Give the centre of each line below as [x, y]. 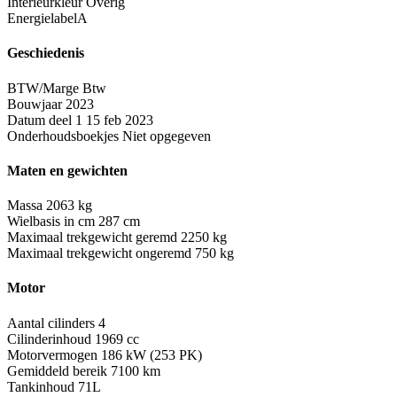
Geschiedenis [46, 53]
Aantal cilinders [51, 323]
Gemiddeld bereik [57, 370]
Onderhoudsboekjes [63, 136]
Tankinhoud [41, 386]
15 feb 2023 [120, 120]
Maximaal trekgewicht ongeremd [99, 253]
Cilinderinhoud [49, 339]
